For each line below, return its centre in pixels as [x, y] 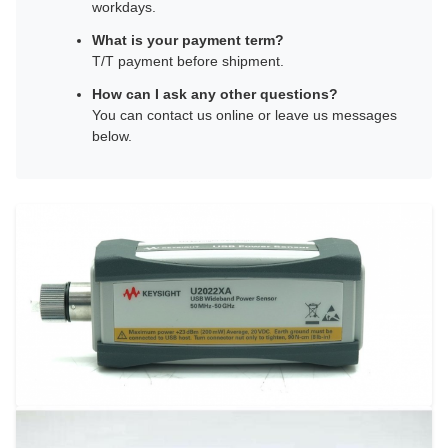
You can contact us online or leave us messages [244, 115]
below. [112, 136]
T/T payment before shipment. [188, 61]
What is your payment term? [188, 40]
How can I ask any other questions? [215, 94]
